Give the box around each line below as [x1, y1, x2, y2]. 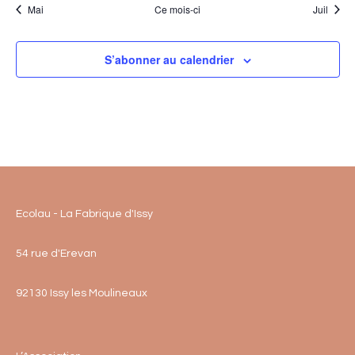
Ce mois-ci [155, 2, 200, 16]
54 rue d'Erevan [16, 247, 97, 259]
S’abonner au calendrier [104, 51, 234, 67]
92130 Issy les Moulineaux [16, 287, 147, 299]
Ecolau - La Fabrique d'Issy [16, 208, 153, 219]
